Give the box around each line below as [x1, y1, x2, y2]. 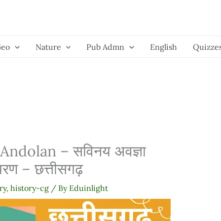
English [149, 41, 177, 52]
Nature [35, 41, 61, 52]
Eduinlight [69, 183, 108, 193]
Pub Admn [86, 41, 125, 52]
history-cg [10, 183, 49, 193]
